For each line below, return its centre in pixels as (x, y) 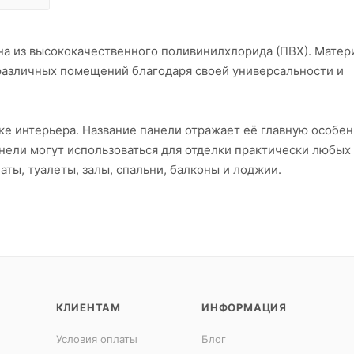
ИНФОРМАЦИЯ (244, 307)
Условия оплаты (96, 339)
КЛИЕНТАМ (88, 307)
